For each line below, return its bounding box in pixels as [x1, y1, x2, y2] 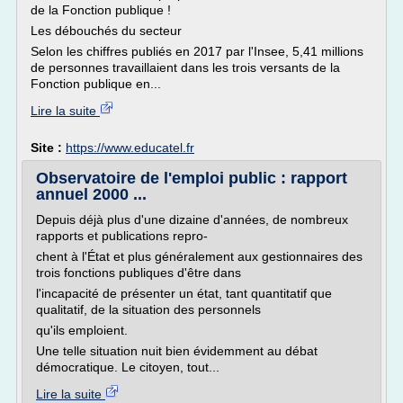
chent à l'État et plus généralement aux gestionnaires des [36, 249, 363, 264]
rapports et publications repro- [36, 228, 208, 243]
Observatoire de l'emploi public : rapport [36, 169, 347, 187]
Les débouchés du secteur [31, 23, 182, 38]
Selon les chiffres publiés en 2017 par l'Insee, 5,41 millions [31, 44, 363, 58]
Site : [31, 140, 66, 155]
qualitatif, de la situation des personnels [36, 302, 261, 317]
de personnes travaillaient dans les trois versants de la [31, 60, 340, 75]
